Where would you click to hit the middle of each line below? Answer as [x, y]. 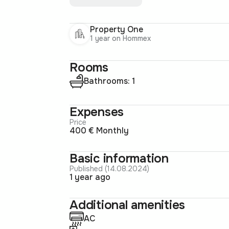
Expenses [97, 112]
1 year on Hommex [120, 39]
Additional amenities [128, 205]
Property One [117, 30]
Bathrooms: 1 [112, 81]
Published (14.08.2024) [112, 168]
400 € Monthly [102, 130]
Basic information [119, 158]
